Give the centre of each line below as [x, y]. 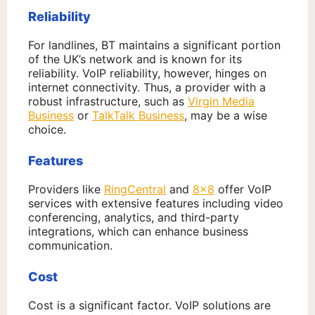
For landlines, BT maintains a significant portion [154, 45]
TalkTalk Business [138, 116]
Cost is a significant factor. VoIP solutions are [149, 306]
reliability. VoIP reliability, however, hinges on [147, 73]
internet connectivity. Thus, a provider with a [147, 88]
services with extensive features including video [156, 204]
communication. [70, 246]
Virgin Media [221, 102]
